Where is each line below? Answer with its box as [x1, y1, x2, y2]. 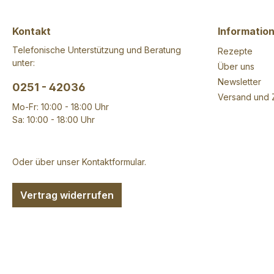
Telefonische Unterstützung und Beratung [12, 45, 181, 56]
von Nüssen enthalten [37, 6, 140, 18]
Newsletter [218, 76, 261, 87]
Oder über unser [12, 157, 82, 168]
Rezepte [218, 46, 253, 57]
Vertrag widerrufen [20, 189, 114, 202]
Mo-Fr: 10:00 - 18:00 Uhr [12, 102, 109, 113]
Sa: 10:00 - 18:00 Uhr [12, 114, 95, 125]
